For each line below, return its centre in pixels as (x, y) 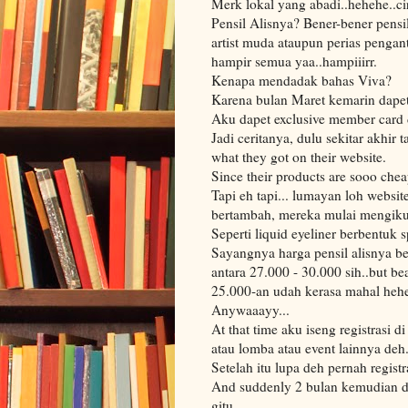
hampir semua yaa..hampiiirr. (294, 61)
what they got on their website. (299, 157)
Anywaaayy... (250, 310)
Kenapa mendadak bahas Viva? (301, 81)
